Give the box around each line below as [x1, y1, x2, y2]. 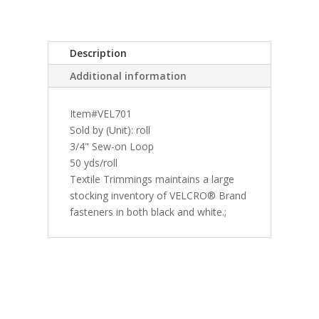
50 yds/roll [70, 155, 118, 169]
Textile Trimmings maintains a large [70, 172, 235, 186]
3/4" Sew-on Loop [70, 139, 155, 153]
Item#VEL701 [70, 106, 132, 120]
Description [70, 46, 127, 60]
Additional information [70, 68, 187, 83]
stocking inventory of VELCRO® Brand [70, 188, 247, 202]
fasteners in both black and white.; [70, 204, 227, 219]
